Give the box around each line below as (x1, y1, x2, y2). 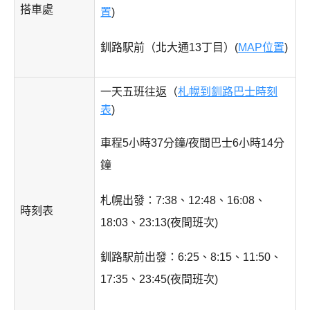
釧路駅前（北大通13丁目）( (100, 41, 238, 53)
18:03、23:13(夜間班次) (100, 216, 218, 228)
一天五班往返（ (100, 86, 178, 98)
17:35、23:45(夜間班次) (100, 273, 218, 286)
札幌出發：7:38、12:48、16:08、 (100, 194, 266, 206)
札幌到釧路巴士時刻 (178, 86, 277, 98)
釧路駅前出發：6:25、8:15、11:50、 (100, 251, 282, 264)
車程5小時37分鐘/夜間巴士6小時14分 (100, 136, 284, 149)
